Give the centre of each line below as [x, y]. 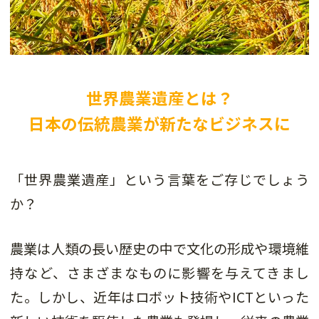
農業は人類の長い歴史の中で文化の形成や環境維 [159, 249]
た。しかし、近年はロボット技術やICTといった [159, 297]
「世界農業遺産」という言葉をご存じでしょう [159, 180]
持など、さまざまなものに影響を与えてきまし [159, 273]
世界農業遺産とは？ [159, 98]
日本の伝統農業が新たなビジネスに [159, 124]
